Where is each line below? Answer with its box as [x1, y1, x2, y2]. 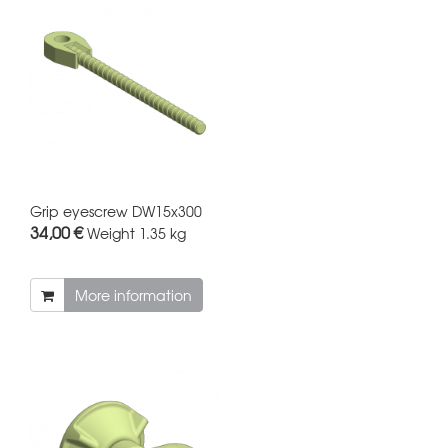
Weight [87, 222, 135, 243]
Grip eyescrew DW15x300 [30, 200, 202, 221]
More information [75, 284, 192, 305]
